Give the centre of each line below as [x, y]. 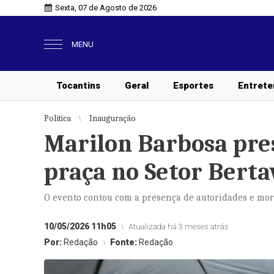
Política [57, 118]
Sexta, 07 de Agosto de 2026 [106, 8]
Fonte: [124, 242]
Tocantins [78, 86]
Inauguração [113, 118]
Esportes [193, 86]
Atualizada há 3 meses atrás [179, 227]
